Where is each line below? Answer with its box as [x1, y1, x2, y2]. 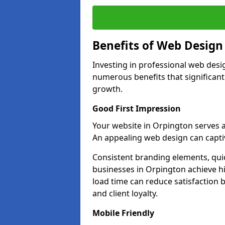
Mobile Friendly [92, 207, 154, 218]
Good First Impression [92, 103, 181, 114]
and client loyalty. [92, 188, 158, 199]
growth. [92, 83, 123, 94]
